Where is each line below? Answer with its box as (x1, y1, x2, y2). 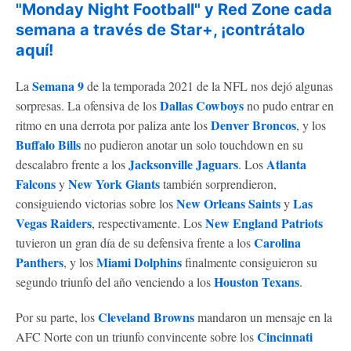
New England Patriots (205, 214, 323, 232)
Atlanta (266, 155, 306, 173)
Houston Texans (214, 273, 299, 291)
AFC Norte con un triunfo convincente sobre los (16, 328, 257, 345)
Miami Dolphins (96, 253, 182, 271)
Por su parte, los (16, 309, 98, 325)
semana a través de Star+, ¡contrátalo (16, 20, 305, 39)
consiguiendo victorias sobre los (16, 195, 176, 212)
